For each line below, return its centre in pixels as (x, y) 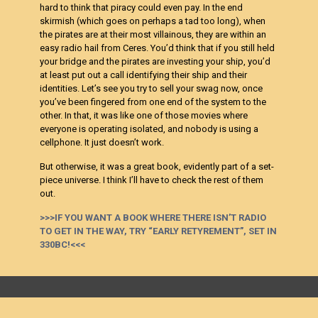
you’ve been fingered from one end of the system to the (153, 102)
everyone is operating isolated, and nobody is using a (149, 129)
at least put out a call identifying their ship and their (144, 75)
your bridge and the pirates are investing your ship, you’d (155, 61)
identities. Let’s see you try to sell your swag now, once (152, 88)
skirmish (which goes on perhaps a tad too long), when (153, 21)
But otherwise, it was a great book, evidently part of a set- (157, 166)
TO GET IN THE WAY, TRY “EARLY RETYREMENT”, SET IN (159, 231)
